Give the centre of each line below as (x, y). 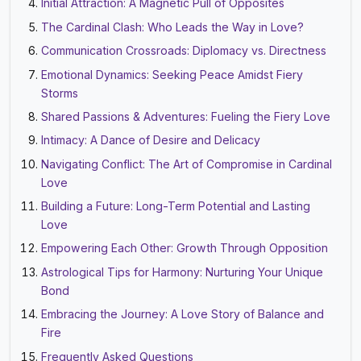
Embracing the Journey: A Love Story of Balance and (183, 314)
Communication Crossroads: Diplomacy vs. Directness (184, 51)
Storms (60, 93)
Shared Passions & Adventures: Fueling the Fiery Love (186, 116)
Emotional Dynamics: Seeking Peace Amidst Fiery (172, 74)
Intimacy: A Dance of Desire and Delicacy (151, 140)
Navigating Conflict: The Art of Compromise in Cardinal (187, 164)
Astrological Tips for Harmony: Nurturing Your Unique (183, 272)
